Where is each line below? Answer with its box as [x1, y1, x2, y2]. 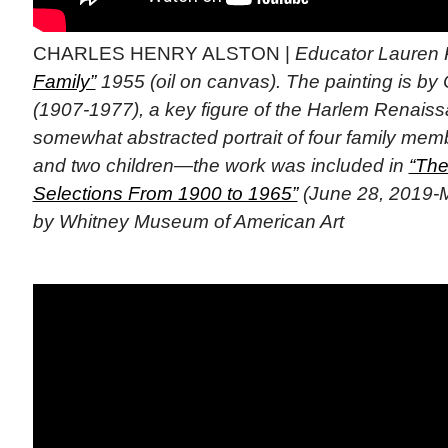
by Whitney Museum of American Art [32, 210, 344, 232]
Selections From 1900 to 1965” [32, 182, 298, 204]
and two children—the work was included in [32, 154, 409, 176]
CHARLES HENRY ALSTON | [32, 42, 295, 64]
